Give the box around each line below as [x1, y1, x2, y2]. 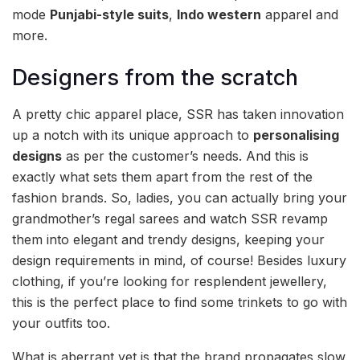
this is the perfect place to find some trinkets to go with [12, 293, 347, 310]
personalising [253, 126, 339, 143]
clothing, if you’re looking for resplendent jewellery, [12, 272, 327, 289]
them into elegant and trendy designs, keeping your [12, 231, 325, 247]
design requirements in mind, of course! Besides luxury [12, 252, 346, 268]
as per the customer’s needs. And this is [62, 147, 309, 164]
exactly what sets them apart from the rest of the [12, 168, 313, 185]
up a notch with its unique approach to [12, 126, 253, 143]
